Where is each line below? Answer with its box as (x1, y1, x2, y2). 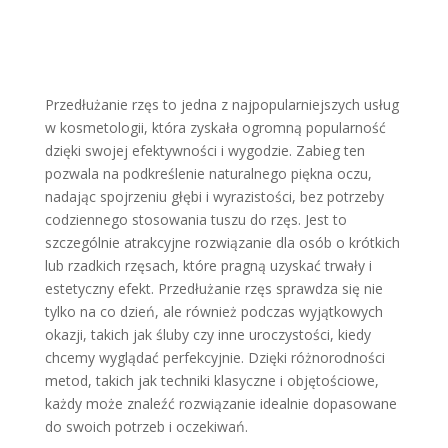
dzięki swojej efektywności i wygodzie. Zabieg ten (44, 140, 365, 160)
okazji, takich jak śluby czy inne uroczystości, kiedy (44, 324, 371, 344)
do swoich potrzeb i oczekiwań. (44, 416, 248, 436)
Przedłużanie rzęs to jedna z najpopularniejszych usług (44, 94, 399, 114)
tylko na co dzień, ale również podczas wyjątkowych (44, 301, 383, 321)
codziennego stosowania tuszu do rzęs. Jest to (44, 209, 347, 229)
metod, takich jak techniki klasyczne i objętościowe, (44, 370, 379, 390)
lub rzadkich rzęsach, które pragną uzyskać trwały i (44, 255, 372, 275)
